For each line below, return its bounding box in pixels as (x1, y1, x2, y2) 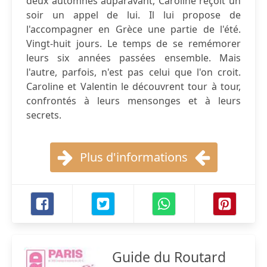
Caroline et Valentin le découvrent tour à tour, (26, 80, 241, 93)
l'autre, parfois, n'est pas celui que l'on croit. (26, 66, 241, 79)
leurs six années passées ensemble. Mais (26, 51, 241, 64)
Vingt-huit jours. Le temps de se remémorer (26, 37, 241, 50)
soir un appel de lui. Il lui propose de (26, 8, 241, 21)
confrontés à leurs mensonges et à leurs (26, 94, 241, 107)
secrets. (26, 108, 61, 122)
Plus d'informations (79, 149, 188, 165)
